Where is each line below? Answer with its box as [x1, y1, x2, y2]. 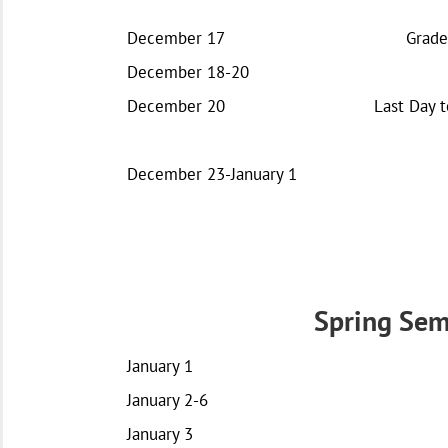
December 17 [127, 26, 225, 49]
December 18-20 [127, 60, 249, 83]
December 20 [127, 94, 225, 117]
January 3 [127, 422, 193, 445]
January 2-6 [127, 388, 208, 411]
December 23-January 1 [127, 162, 297, 185]
